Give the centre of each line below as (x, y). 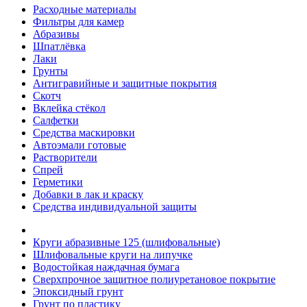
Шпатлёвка (59, 46)
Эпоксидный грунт (78, 291)
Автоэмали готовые (79, 145)
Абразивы (56, 34)
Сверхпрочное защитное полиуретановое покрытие (154, 279)
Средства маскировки (84, 132)
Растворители (65, 157)
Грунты (50, 71)
